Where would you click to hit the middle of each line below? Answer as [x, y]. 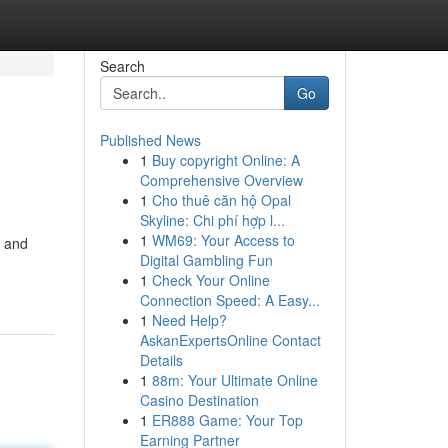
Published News [150, 140]
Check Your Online [210, 280]
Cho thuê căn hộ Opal [221, 200]
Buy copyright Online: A [225, 160]
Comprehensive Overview [221, 180]
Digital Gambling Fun [206, 260]
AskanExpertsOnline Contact [230, 340]
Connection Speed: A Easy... [229, 300]
